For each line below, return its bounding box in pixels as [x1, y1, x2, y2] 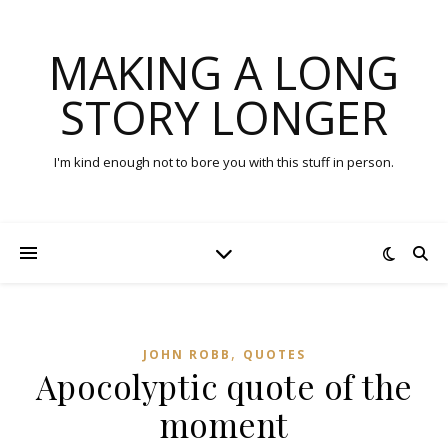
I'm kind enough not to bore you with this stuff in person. [54, 153, 394, 171]
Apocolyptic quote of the [35, 364, 413, 408]
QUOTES [242, 346, 306, 363]
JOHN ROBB [142, 346, 231, 363]
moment [159, 402, 289, 446]
